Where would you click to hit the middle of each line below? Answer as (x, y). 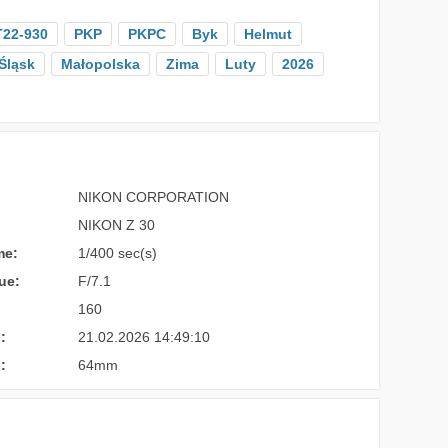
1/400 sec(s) (118, 253)
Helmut (267, 34)
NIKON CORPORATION (154, 197)
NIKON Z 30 (117, 225)
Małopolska (100, 64)
